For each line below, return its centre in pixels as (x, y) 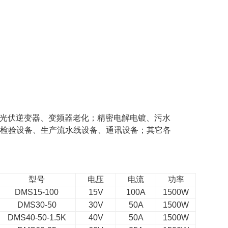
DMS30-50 (37, 205)
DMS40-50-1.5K (37, 218)
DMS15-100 (37, 192)
